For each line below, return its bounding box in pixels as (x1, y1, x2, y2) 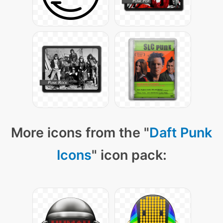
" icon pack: (91, 147, 167, 164)
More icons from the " (11, 124, 149, 141)
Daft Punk (149, 124, 212, 141)
